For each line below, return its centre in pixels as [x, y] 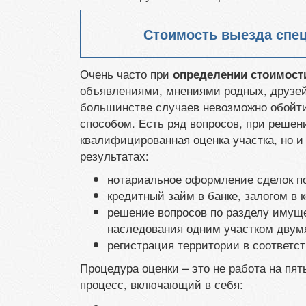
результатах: [114, 155]
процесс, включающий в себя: [162, 283]
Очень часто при [126, 73]
